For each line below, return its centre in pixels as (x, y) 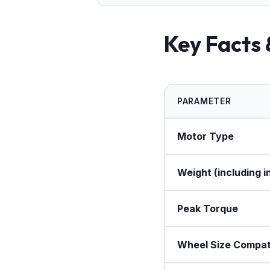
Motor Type (206, 136)
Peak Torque (208, 208)
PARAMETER (204, 101)
